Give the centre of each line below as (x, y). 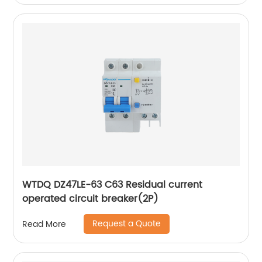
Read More (44, 224)
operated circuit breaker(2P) (91, 199)
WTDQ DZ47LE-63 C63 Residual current (113, 185)
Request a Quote (127, 224)
